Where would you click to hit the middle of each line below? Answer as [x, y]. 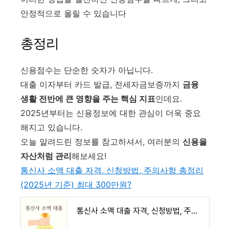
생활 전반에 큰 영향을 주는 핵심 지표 [88, 98]
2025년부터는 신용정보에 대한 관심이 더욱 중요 [111, 113]
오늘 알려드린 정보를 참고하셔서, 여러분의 [101, 141]
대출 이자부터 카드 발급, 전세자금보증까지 [101, 84]
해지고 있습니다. [51, 127]
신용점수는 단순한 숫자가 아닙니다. [87, 70]
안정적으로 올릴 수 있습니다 [73, 14]
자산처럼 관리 [46, 156]
